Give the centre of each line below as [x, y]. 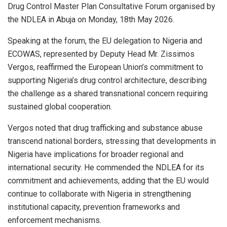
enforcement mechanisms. [54, 220]
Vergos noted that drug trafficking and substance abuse [105, 128]
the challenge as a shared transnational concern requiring [108, 93]
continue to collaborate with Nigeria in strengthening [99, 194]
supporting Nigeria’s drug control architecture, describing [107, 80]
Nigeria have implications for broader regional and [96, 154]
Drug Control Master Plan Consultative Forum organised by [111, 6]
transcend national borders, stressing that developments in [112, 141]
